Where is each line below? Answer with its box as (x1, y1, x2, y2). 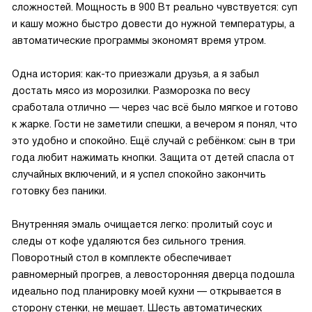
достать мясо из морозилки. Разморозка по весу (12, 85, 250, 96)
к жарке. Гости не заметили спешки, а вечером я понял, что (12, 118, 297, 130)
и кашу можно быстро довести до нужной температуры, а (12, 18, 295, 29)
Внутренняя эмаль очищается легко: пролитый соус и (12, 219, 272, 230)
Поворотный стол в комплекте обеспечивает (12, 252, 232, 263)
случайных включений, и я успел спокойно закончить (12, 169, 266, 180)
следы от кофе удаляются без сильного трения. (12, 235, 246, 247)
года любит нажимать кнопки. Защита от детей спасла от (12, 152, 295, 163)
